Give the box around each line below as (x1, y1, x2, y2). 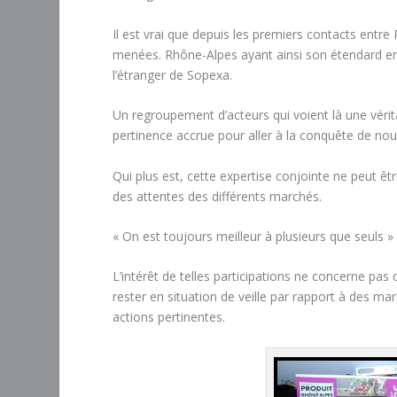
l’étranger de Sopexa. (113, 66, 233, 83)
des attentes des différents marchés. (113, 187, 323, 205)
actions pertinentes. (113, 308, 226, 326)
